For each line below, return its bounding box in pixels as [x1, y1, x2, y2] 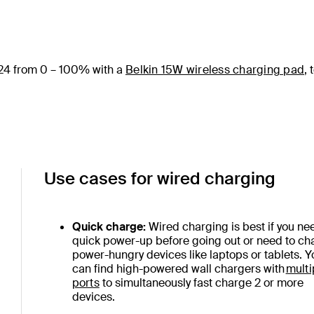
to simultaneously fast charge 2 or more [99, 275, 303, 290]
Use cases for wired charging [43, 168, 275, 189]
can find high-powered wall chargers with [71, 261, 286, 276]
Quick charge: [71, 219, 146, 234]
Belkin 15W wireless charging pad [125, 62, 304, 77]
